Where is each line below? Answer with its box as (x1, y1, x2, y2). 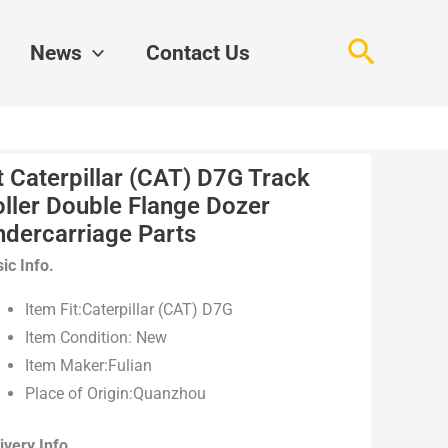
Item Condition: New (25, 328, 168, 348)
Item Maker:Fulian (25, 356, 153, 376)
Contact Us (146, 40, 251, 65)
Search (346, 32, 439, 68)
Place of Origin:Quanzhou (25, 384, 207, 404)
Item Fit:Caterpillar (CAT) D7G (25, 300, 234, 320)
